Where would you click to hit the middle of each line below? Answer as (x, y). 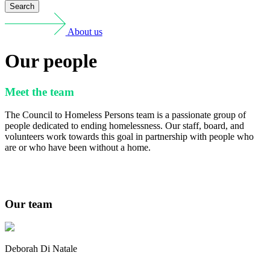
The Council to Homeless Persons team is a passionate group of (125, 115)
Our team (29, 204)
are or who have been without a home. (78, 148)
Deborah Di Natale (41, 249)
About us (85, 31)
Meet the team (39, 92)
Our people (51, 61)
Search (22, 7)
